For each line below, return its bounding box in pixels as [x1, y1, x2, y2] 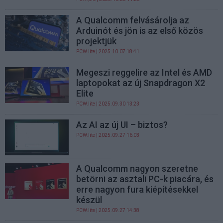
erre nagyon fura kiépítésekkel [76, 184, 199, 195]
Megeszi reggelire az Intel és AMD [76, 67, 213, 78]
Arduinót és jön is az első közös [76, 25, 204, 36]
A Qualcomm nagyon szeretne [76, 163, 199, 174]
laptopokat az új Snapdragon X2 [76, 77, 206, 88]
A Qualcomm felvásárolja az [76, 14, 190, 25]
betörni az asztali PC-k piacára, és [76, 173, 214, 184]
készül [76, 194, 103, 205]
